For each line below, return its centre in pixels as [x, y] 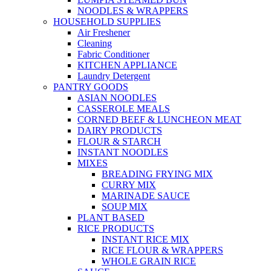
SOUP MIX [125, 207]
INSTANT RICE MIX [145, 240]
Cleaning [95, 44]
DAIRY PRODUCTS [120, 131]
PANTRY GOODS [91, 87]
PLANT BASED [111, 218]
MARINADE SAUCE [146, 196]
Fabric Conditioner [113, 54]
